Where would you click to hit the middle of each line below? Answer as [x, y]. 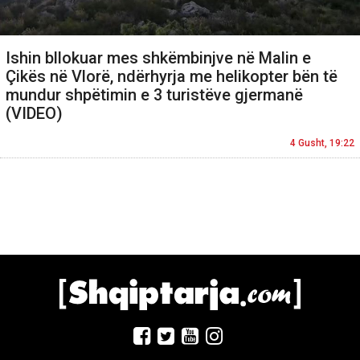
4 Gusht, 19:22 [322, 143]
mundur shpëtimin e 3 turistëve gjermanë [154, 95]
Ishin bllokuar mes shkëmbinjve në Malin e [158, 58]
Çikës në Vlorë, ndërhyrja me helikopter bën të [172, 77]
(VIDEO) [34, 114]
